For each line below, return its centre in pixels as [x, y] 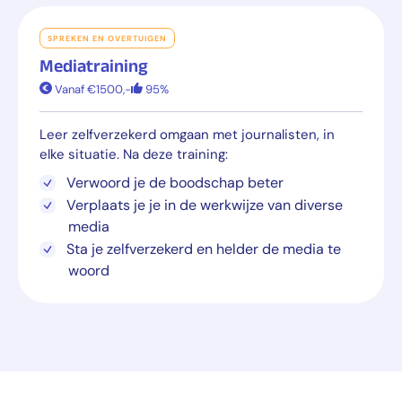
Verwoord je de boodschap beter [175, 183]
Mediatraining [94, 65]
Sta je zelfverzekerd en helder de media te [204, 249]
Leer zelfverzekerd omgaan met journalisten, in [187, 135]
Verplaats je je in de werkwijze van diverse [205, 205]
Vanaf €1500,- [92, 89]
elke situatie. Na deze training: [134, 155]
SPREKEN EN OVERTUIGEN [107, 38]
